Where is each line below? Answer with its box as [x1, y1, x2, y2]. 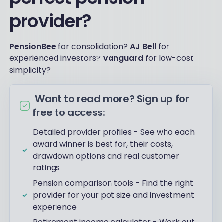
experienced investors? [9, 53, 103, 64]
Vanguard [102, 53, 143, 64]
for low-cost [143, 53, 194, 64]
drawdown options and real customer [33, 150, 180, 162]
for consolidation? [55, 41, 130, 52]
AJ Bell [129, 41, 156, 52]
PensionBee [9, 41, 56, 52]
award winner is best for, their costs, [33, 138, 173, 150]
